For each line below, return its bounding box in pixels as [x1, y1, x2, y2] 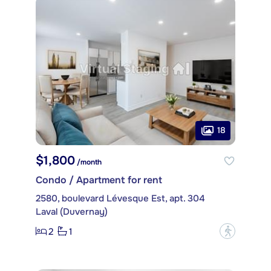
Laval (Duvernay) [36, 206, 108, 218]
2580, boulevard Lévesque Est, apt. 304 [36, 192, 205, 205]
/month [75, 157, 102, 168]
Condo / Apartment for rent [36, 174, 162, 187]
